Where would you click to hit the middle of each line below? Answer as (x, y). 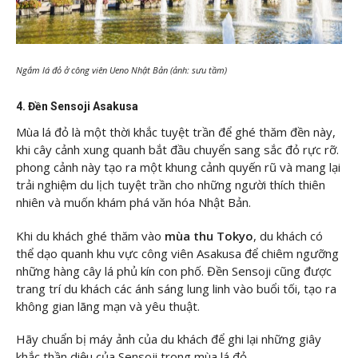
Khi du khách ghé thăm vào (89, 235)
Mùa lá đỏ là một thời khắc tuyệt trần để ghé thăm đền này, (176, 132)
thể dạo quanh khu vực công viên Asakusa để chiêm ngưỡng (177, 253)
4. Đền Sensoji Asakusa (77, 107)
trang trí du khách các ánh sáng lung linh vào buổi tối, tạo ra (176, 288)
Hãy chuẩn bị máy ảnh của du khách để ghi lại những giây (169, 339)
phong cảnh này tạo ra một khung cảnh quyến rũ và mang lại (178, 167)
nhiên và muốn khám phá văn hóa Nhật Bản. (133, 203)
